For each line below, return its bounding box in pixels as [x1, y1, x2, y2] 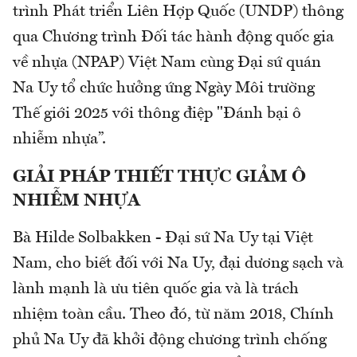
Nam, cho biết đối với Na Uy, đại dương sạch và [13, 256, 343, 273]
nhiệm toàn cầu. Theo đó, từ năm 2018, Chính [13, 307, 334, 324]
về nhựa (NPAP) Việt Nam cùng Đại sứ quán [13, 55, 321, 72]
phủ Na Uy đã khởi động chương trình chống [13, 332, 327, 349]
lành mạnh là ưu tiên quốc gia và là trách [13, 281, 299, 298]
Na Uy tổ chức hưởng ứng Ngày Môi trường [13, 80, 315, 97]
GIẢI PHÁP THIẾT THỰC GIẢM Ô [13, 168, 306, 186]
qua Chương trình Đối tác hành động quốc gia [13, 29, 334, 46]
